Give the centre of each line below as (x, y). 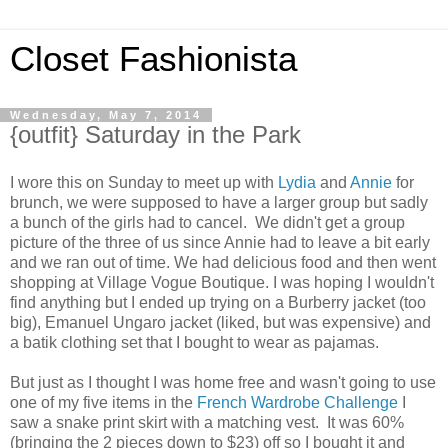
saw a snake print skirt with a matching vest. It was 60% (207, 422)
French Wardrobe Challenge (297, 402)
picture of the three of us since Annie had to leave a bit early (220, 242)
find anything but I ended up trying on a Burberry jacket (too (218, 302)
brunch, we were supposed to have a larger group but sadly (219, 202)
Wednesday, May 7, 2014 (106, 115)
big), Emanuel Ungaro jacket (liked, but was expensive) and (220, 322)
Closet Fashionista (153, 59)
